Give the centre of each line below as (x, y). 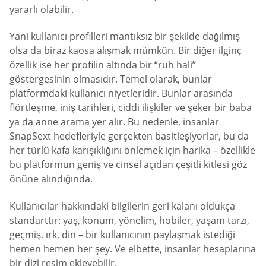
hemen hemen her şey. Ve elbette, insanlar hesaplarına (133, 248)
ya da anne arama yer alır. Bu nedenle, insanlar (114, 122)
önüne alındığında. (51, 179)
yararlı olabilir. (42, 9)
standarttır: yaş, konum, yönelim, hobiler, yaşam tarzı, (129, 220)
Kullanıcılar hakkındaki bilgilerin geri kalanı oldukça (122, 206)
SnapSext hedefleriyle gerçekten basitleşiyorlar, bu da (129, 136)
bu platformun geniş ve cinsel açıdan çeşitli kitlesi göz (128, 165)
